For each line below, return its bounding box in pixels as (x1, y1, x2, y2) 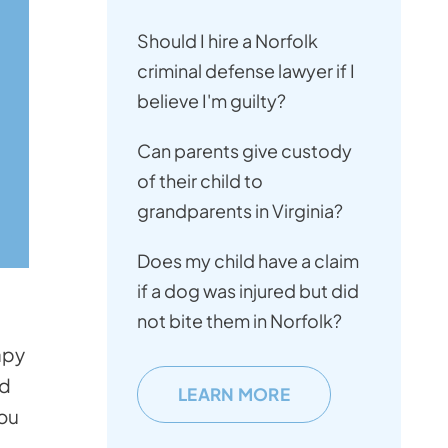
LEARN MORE (178, 383, 290, 405)
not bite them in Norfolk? (137, 309, 342, 332)
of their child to (137, 169, 263, 192)
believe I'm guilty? (137, 89, 286, 112)
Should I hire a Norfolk (137, 29, 318, 52)
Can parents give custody (137, 139, 352, 162)
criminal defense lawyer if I (137, 59, 355, 82)
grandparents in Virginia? (137, 199, 343, 222)
